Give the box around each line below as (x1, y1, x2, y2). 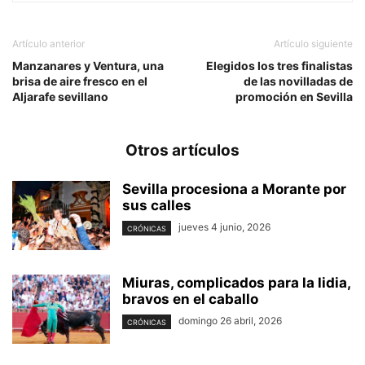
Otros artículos (125, 141, 240, 161)
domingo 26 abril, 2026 (178, 314, 282, 328)
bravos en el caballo (122, 291, 258, 308)
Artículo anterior (12, 37, 85, 51)
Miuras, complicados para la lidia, (122, 275, 350, 292)
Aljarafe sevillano (12, 90, 108, 104)
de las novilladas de (244, 74, 353, 89)
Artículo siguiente (274, 37, 353, 51)
